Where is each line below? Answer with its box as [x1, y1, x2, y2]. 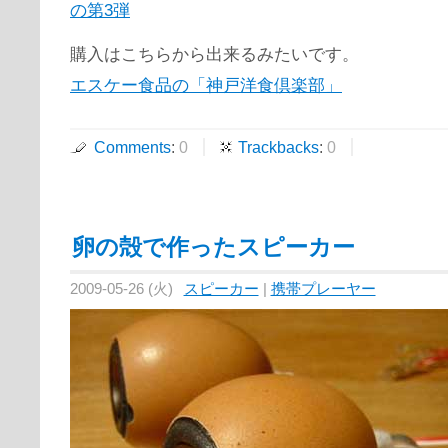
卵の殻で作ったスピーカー [72, 234, 355, 261]
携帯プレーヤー [270, 280, 376, 297]
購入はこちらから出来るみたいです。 [70, 44, 359, 65]
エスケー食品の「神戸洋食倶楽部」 [70, 75, 342, 96]
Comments [94, 138, 171, 157]
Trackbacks [238, 138, 319, 157]
